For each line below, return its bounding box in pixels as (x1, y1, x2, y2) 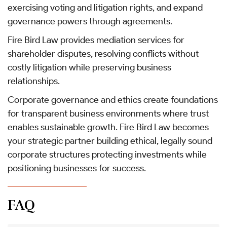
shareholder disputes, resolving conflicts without (8, 48, 199, 59)
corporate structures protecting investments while (8, 148, 207, 160)
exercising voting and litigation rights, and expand (8, 2, 203, 13)
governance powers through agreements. (8, 15, 172, 27)
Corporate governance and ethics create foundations (8, 94, 218, 105)
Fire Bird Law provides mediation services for (8, 34, 184, 46)
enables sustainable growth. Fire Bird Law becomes (8, 121, 209, 133)
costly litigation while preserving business (8, 61, 171, 73)
